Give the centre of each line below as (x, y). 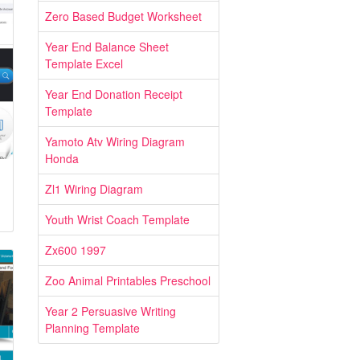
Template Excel (84, 63)
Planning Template (92, 328)
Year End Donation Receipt (114, 94)
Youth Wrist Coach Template (117, 219)
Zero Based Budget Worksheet (123, 16)
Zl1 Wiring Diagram (94, 189)
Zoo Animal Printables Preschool (128, 280)
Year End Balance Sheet (107, 47)
